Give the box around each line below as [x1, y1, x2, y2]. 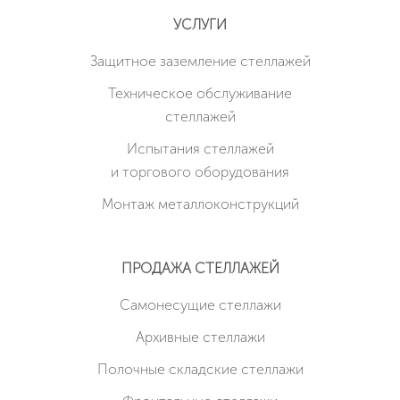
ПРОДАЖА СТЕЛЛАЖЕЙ [121, 260, 279, 278]
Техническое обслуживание [108, 85, 292, 103]
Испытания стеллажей [126, 140, 274, 158]
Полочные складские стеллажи [96, 361, 304, 379]
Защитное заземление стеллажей [89, 53, 311, 71]
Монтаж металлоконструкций [101, 196, 299, 213]
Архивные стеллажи [135, 329, 265, 346]
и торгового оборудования [111, 163, 289, 181]
